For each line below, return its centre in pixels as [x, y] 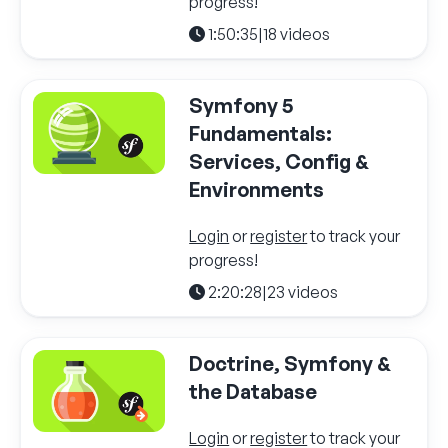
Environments [257, 189]
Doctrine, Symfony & [290, 363]
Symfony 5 [241, 105]
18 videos [297, 33]
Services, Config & [279, 161]
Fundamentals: [261, 133]
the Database [253, 391]
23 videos [303, 291]
